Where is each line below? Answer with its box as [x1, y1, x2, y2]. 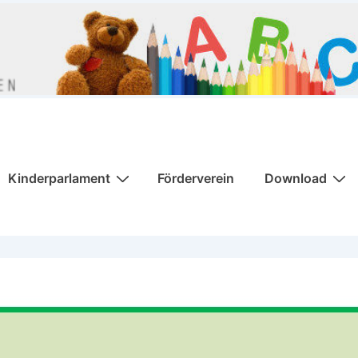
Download [265, 169, 327, 186]
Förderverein [157, 169, 234, 186]
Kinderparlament [8, 169, 110, 186]
